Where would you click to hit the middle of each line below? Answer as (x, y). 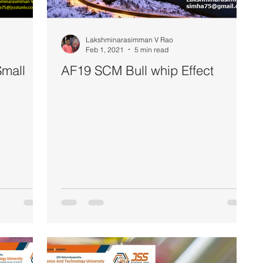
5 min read (151, 49)
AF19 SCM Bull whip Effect (137, 70)
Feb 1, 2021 (105, 49)
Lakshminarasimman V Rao (129, 39)
